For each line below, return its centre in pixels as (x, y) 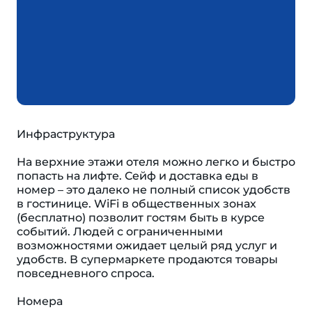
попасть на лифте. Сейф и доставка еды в (138, 176)
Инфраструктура (66, 134)
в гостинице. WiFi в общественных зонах (136, 204)
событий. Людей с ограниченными (120, 232)
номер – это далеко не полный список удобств (154, 190)
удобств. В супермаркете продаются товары (147, 259)
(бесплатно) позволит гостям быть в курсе (141, 218)
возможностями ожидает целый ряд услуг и (147, 245)
